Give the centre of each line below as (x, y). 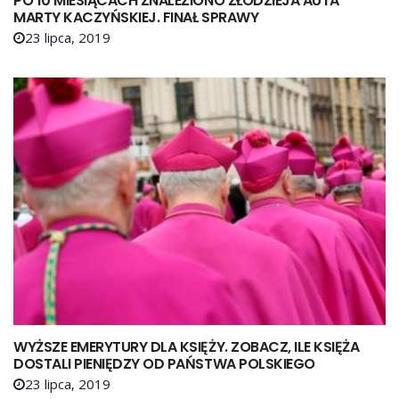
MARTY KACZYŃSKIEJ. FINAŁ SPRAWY (136, 17)
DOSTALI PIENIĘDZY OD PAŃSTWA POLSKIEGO (164, 364)
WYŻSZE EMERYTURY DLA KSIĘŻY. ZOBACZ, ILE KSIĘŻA (187, 347)
